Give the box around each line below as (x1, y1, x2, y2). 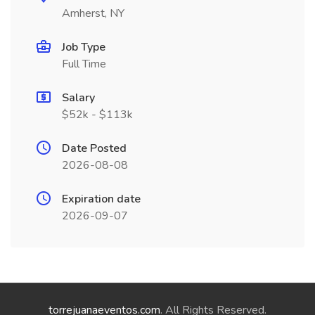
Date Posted (62, 141, 127, 156)
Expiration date (62, 191, 141, 207)
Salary (62, 90, 95, 105)
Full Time (62, 56, 106, 72)
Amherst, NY (62, 6, 124, 21)
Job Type (62, 39, 105, 55)
